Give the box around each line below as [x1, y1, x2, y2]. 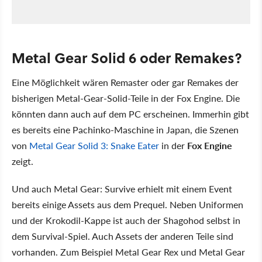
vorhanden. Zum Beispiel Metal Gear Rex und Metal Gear [12, 244, 245, 258]
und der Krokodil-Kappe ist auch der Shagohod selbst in [12, 213, 240, 227]
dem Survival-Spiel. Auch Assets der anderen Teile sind [12, 229, 233, 243]
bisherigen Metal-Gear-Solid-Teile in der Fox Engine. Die [12, 91, 240, 105]
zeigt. [12, 154, 33, 168]
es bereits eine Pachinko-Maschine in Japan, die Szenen [12, 122, 239, 136]
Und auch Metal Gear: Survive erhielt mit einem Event [12, 181, 232, 195]
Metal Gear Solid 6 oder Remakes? [12, 47, 242, 68]
